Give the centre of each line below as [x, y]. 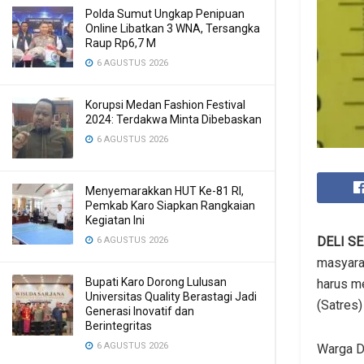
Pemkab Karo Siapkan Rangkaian [170, 206]
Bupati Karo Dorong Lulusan [156, 282]
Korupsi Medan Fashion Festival [165, 105]
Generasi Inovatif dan [140, 311]
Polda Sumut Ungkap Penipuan [165, 14]
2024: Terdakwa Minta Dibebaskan [173, 119]
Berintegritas [119, 326]
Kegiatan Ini [115, 220]
